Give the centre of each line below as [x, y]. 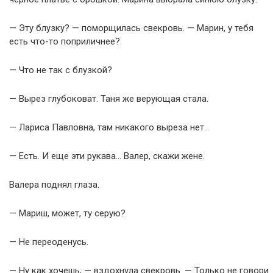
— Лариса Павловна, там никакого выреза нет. [108, 127]
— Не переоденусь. [49, 242]
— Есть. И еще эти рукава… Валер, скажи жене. [107, 156]
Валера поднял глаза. [54, 184]
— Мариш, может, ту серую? [67, 213]
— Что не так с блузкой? [61, 70]
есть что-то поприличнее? [65, 41]
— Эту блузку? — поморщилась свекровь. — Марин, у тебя [131, 28]
